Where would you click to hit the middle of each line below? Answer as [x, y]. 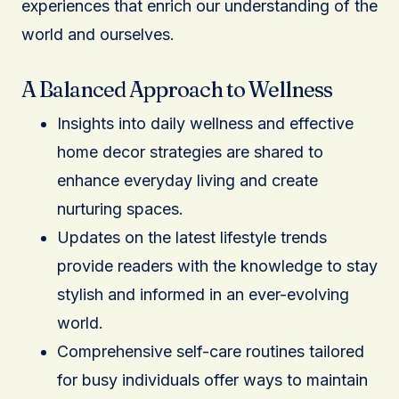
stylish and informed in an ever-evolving [203, 295]
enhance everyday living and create [187, 181]
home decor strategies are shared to [190, 152]
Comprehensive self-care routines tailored [211, 352]
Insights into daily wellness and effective [205, 124]
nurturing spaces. [120, 209]
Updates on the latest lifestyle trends [192, 238]
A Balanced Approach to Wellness [177, 90]
